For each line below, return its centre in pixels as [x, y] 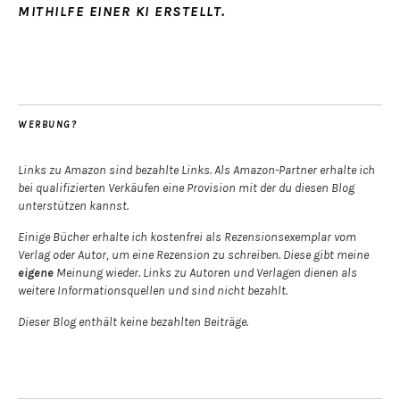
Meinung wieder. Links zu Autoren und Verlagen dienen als [205, 272]
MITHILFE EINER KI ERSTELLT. [122, 11]
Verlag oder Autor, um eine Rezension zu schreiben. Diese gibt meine [193, 254]
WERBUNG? [47, 124]
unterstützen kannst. [73, 205]
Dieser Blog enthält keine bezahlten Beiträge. [133, 321]
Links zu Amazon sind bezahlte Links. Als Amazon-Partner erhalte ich [196, 170]
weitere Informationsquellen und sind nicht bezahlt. [153, 290]
